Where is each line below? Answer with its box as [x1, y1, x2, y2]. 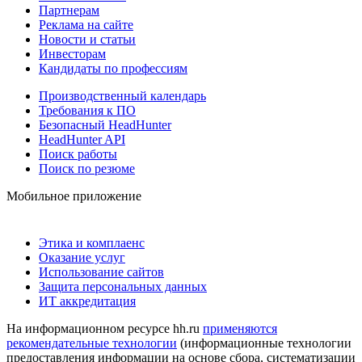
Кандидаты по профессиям [39, 61, 187, 75]
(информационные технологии [177, 335, 351, 350]
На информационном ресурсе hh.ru [6, 321, 203, 335]
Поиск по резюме [39, 161, 135, 175]
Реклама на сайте [39, 17, 133, 32]
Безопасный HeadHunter [39, 117, 171, 132]
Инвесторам [39, 46, 106, 61]
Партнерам [39, 2, 99, 17]
